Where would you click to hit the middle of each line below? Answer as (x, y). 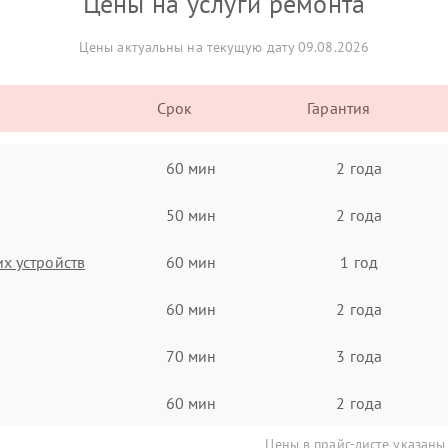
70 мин (191, 355)
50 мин (191, 214)
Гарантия (339, 108)
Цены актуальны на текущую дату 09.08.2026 (224, 47)
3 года (359, 355)
